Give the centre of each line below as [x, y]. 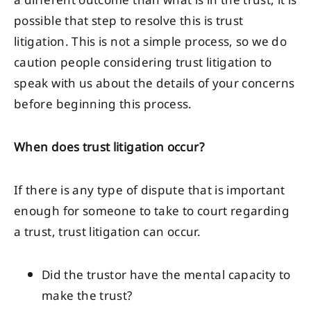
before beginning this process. [103, 104]
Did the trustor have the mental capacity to [166, 275]
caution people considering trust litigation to [143, 63]
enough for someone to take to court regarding [152, 211]
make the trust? [87, 296]
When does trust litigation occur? [109, 148]
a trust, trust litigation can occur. [107, 232]
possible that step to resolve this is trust [129, 21]
